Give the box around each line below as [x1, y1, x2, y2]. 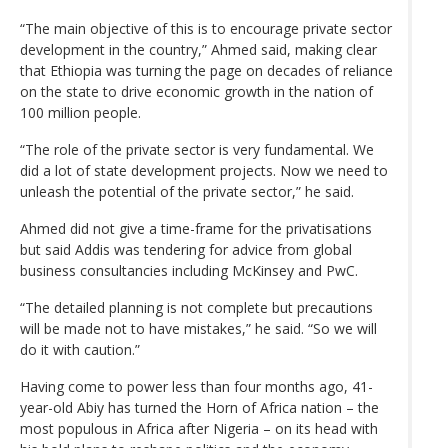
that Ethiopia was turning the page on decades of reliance [20, 60, 393, 80]
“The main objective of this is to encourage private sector [20, 18, 392, 38]
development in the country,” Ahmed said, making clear [20, 39, 377, 59]
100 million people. [20, 102, 141, 122]
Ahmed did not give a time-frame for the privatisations [20, 218, 372, 238]
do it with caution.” [20, 339, 140, 359]
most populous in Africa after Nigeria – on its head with [20, 418, 378, 438]
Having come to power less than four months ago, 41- [20, 376, 373, 396]
